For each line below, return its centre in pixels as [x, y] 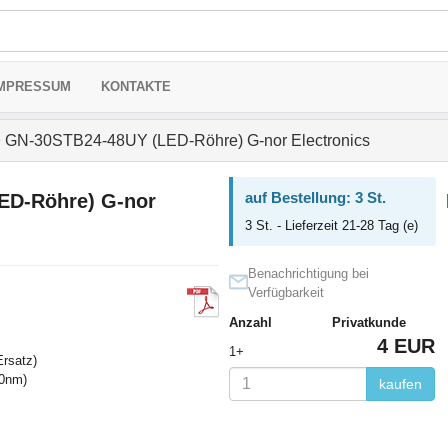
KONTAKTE [136, 86]
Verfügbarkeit [285, 292]
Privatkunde [368, 322]
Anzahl [250, 322]
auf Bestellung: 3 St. [315, 197]
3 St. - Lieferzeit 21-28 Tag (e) [331, 225]
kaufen [400, 384]
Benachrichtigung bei [308, 273]
